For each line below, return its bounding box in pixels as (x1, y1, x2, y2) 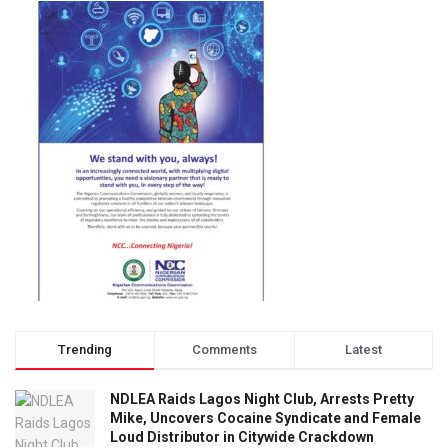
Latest (344, 341, 382, 357)
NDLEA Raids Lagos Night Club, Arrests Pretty (110, 390, 414, 407)
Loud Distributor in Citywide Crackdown (110, 428, 374, 445)
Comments (191, 341, 257, 357)
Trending (58, 341, 113, 357)
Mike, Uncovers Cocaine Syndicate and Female (110, 409, 421, 426)
